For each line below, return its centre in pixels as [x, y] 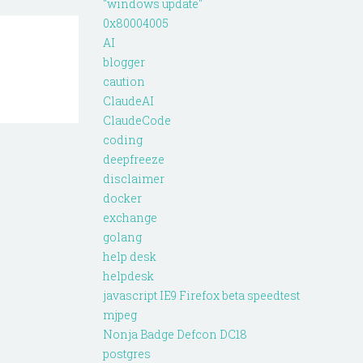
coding [123, 140]
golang [122, 237]
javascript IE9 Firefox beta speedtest [201, 296]
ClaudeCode [137, 121]
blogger [124, 62]
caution [124, 82]
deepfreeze [134, 160]
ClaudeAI [128, 101]
